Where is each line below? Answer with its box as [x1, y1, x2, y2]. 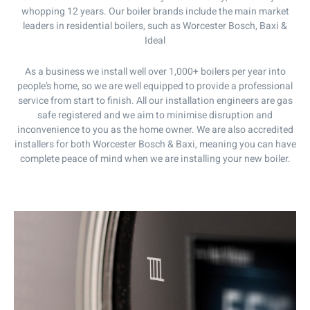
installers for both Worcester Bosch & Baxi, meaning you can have [14, 137, 296, 152]
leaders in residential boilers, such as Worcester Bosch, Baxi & [23, 18, 287, 33]
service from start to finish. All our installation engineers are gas [17, 93, 293, 109]
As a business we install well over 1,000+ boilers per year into [24, 64, 286, 80]
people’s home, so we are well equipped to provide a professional [17, 79, 293, 94]
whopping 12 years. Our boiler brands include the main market [21, 3, 289, 19]
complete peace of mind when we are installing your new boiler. [19, 152, 291, 167]
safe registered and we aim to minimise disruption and [37, 108, 273, 123]
